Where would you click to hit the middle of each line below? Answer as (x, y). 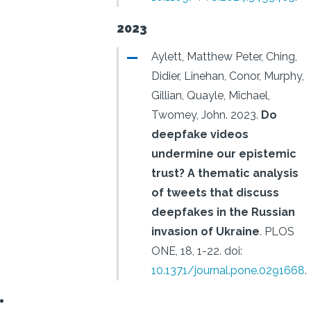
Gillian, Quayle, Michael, (211, 95)
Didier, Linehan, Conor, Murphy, (228, 76)
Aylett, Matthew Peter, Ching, (224, 57)
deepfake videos (200, 134)
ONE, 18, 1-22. (186, 251)
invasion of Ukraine (205, 232)
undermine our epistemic (224, 154)
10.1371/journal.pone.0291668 (228, 270)
